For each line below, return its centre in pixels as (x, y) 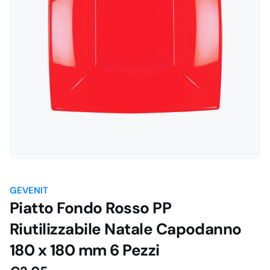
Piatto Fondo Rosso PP (91, 208)
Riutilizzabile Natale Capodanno (126, 229)
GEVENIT (29, 190)
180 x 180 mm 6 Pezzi (85, 250)
